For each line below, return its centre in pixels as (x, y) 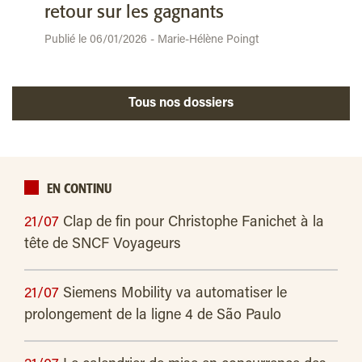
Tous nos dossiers (196, 104)
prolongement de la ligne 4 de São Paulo (153, 316)
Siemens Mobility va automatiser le (175, 295)
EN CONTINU (79, 190)
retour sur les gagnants (134, 13)
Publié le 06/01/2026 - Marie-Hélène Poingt (152, 41)
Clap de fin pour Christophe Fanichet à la (194, 223)
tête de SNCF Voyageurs (103, 245)
